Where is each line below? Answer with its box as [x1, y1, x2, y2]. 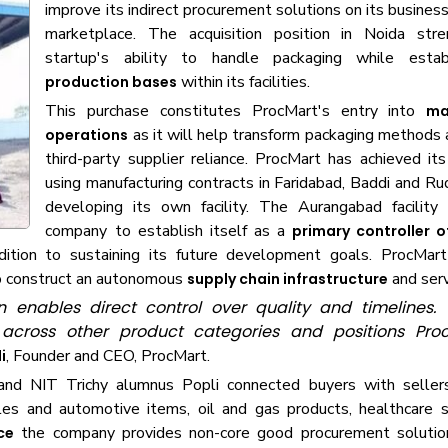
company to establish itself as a [45, 220, 292, 242]
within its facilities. [177, 71, 311, 93]
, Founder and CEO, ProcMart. [6, 345, 211, 367]
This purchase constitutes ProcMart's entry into [45, 100, 427, 122]
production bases [45, 72, 178, 92]
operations [45, 125, 129, 145]
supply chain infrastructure [187, 269, 389, 289]
